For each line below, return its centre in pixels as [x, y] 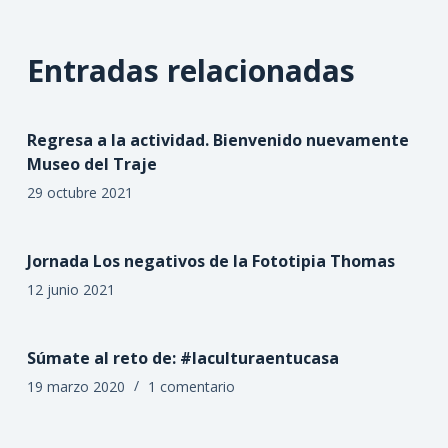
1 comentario [191, 386]
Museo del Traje [91, 163]
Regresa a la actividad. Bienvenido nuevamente [217, 139]
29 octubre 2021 [79, 192]
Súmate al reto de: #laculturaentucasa [182, 357]
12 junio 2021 [70, 289]
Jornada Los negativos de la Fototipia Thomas [210, 260]
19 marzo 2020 [75, 386]
